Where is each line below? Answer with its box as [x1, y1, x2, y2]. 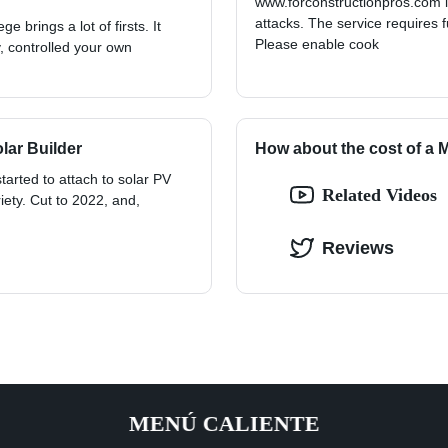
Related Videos [322, 184, 437, 205]
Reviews [322, 237, 394, 258]
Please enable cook [255, 35, 379, 52]
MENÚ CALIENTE [128, 410, 320, 436]
